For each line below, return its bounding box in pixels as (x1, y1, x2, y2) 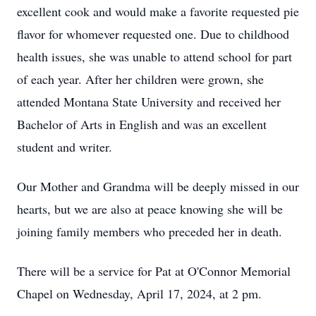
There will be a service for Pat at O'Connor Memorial (17, 262, 291, 279)
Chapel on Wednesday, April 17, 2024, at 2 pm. (17, 285, 262, 302)
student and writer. (17, 138, 112, 155)
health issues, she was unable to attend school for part (17, 48, 292, 65)
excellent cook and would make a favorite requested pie (17, 3, 299, 20)
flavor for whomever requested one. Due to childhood (17, 25, 289, 42)
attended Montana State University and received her (17, 93, 281, 110)
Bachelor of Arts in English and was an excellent (17, 116, 267, 133)
